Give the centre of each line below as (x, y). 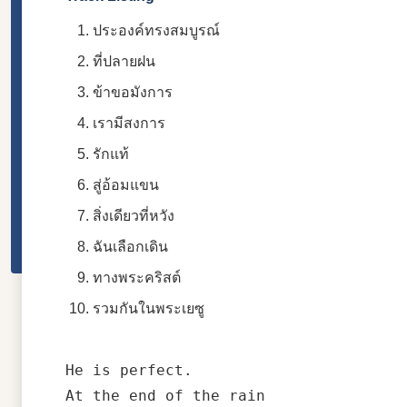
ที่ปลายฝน (124, 61)
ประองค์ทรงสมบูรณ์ (156, 30)
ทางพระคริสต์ (137, 277)
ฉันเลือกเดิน (130, 246)
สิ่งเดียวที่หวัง (134, 215)
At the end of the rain (165, 395)
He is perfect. (129, 370)
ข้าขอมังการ (133, 92)
